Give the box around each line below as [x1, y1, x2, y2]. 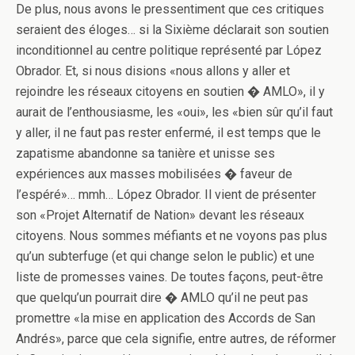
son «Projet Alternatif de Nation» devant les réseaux [16, 208, 304, 223]
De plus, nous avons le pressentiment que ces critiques [16, 2, 324, 17]
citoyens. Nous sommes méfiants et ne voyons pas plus [16, 228, 327, 243]
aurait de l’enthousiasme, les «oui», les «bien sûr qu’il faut [16, 105, 333, 120]
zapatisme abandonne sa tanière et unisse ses [16, 146, 275, 161]
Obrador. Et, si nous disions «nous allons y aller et [16, 63, 290, 78]
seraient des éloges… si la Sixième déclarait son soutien [16, 22, 329, 37]
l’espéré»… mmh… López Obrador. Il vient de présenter [16, 187, 316, 202]
